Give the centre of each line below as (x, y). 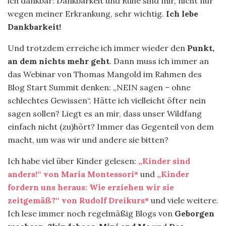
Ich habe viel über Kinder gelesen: (73, 161)
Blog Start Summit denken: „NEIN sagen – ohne (99, 87)
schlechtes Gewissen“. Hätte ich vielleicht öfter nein (107, 100)
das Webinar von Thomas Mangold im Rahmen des (105, 74)
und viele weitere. (184, 200)
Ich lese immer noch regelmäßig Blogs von (91, 213)
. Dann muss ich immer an (159, 61)
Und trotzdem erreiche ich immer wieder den (97, 48)
